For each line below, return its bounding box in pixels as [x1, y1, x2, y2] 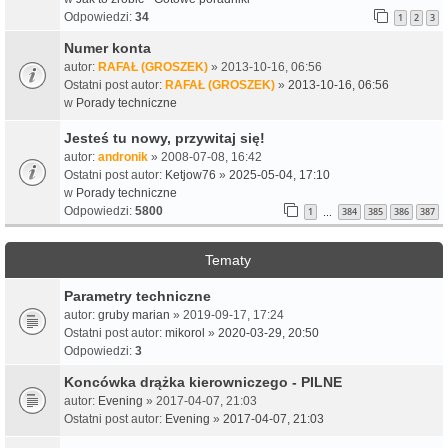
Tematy [204, 251, 251, 268]
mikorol [165, 325, 205, 340]
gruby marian [98, 307, 170, 322]
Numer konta [64, 39, 151, 56]
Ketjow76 [165, 167, 216, 182]
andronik [98, 149, 148, 164]
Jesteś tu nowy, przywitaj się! [64, 129, 265, 146]
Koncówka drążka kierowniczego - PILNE [64, 373, 342, 390]
